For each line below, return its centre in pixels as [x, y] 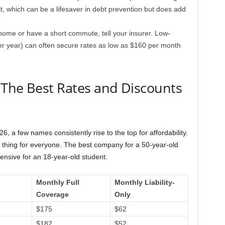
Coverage [52, 194]
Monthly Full [58, 182]
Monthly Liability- [144, 182]
